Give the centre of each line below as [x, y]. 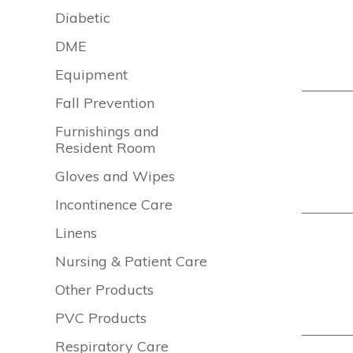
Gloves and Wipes [115, 176]
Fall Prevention [105, 103]
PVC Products [101, 318]
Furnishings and [108, 131]
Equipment [92, 74]
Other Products [105, 290]
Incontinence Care [114, 204]
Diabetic [83, 18]
